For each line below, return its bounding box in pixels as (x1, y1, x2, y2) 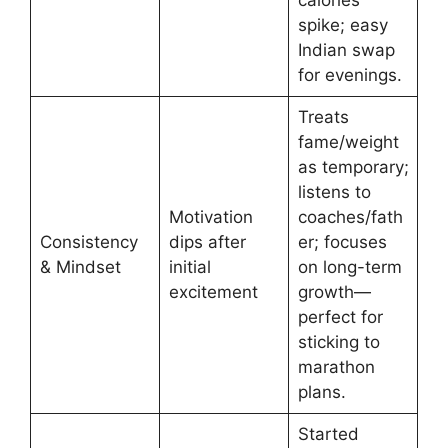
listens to (297, 182, 371, 203)
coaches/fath (297, 207, 403, 228)
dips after (168, 232, 246, 253)
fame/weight (297, 132, 399, 153)
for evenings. (297, 65, 402, 86)
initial (168, 257, 211, 278)
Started (297, 424, 359, 445)
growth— (297, 282, 371, 303)
